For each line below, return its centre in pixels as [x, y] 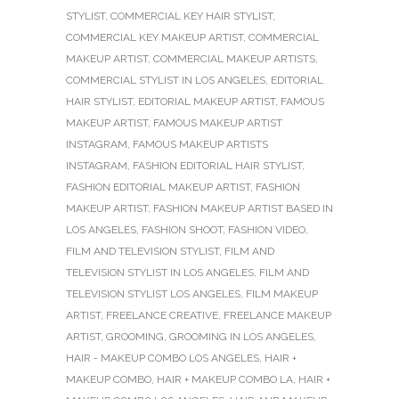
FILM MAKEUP [282, 293]
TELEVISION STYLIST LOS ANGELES [153, 293]
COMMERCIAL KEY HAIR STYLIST [191, 16]
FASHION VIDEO [267, 229]
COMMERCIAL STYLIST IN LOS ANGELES [166, 80]
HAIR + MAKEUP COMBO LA [225, 379]
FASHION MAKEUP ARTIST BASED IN [243, 208]
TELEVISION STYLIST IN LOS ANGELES [160, 272]
